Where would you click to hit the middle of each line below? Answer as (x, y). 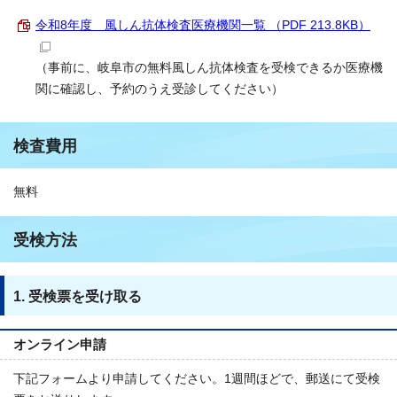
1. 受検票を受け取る (78, 296)
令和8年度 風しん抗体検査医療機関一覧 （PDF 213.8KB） (203, 25)
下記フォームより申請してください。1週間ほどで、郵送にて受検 (197, 378)
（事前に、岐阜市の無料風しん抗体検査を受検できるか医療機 (209, 67)
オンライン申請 (60, 344)
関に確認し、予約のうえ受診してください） (160, 89)
